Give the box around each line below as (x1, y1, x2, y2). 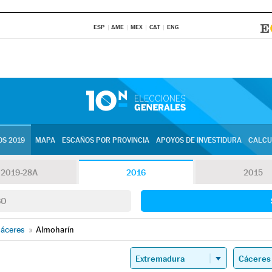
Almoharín (36, 225, 74, 234)
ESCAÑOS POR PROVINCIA (61, 136, 149, 144)
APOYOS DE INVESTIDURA (155, 136, 242, 144)
